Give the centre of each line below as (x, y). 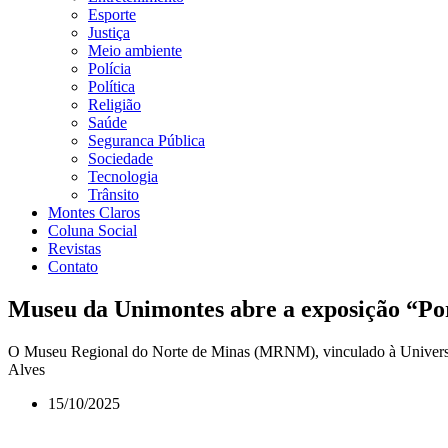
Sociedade (120, 158)
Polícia (109, 68)
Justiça (109, 32)
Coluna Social (92, 230)
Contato (73, 266)
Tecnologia (123, 176)
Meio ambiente (135, 50)
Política (111, 86)
